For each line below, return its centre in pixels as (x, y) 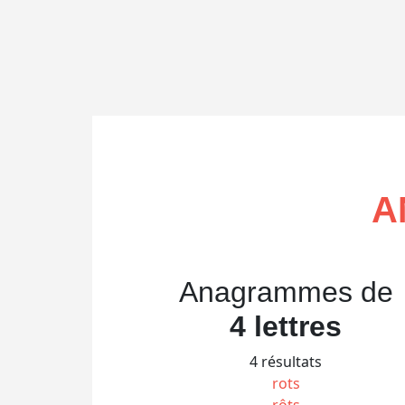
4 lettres (286, 326)
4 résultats (286, 361)
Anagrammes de (286, 292)
